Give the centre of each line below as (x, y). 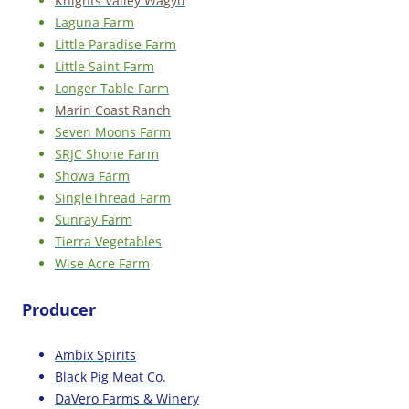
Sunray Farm (94, 219)
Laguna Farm (94, 22)
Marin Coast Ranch (113, 110)
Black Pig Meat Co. (110, 376)
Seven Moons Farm (113, 131)
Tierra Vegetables (108, 241)
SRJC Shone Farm (107, 153)
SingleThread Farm (113, 197)
